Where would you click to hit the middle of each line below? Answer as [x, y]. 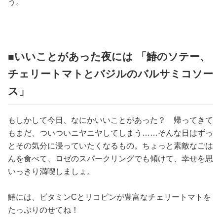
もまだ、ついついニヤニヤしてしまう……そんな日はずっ [110, 133]
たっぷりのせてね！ [43, 210]
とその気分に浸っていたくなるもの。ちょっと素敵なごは [110, 146]
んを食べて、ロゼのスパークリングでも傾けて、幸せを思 [110, 159]
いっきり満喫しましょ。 [51, 172]
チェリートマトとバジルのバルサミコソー [110, 74]
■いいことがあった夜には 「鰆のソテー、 [109, 57]
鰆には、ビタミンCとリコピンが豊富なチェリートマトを [110, 197]
